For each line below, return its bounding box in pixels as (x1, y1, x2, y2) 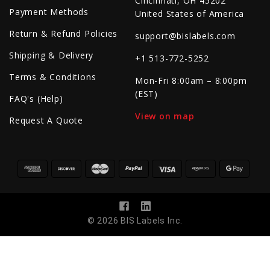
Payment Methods (9, 6, 89, 18)
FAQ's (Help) (9, 93, 63, 105)
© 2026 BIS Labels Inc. (87, 216, 183, 226)
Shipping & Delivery (9, 49, 94, 61)
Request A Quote (9, 115, 83, 127)
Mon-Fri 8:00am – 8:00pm (135, 75, 247, 87)
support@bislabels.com (135, 30, 236, 42)
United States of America (135, 8, 245, 20)
